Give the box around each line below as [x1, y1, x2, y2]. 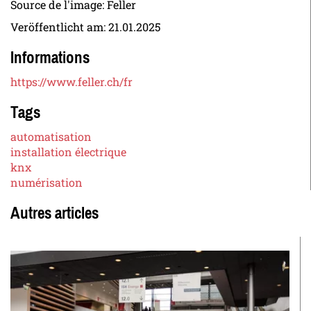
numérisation [10, 175, 83, 190]
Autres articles [10, 199, 99, 228]
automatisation [10, 129, 92, 144]
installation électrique [10, 144, 126, 160]
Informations [10, 43, 90, 73]
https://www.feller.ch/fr [10, 74, 133, 90]
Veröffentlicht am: [10, 19, 108, 35]
